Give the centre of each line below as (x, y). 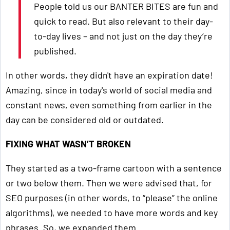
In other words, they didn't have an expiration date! (109, 75)
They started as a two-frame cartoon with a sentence (114, 168)
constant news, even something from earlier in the (109, 105)
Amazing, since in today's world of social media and (109, 90)
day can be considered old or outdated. (85, 120)
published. (55, 51)
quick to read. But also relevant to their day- (123, 21)
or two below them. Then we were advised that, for (109, 183)
